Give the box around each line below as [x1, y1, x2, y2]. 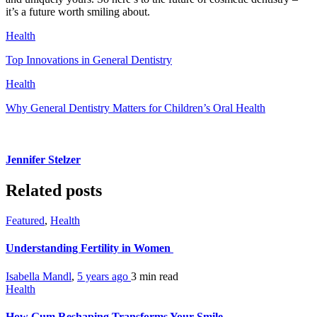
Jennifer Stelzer [6, 153, 81, 166]
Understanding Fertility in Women [6, 242, 173, 255]
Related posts [6, 181, 102, 200]
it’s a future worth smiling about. [6, 5, 150, 18]
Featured [6, 214, 45, 227]
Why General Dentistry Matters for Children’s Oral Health [6, 101, 265, 114]
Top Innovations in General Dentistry [6, 53, 172, 66]
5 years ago [77, 270, 131, 282]
